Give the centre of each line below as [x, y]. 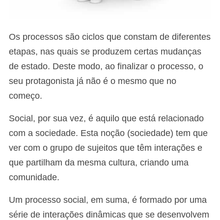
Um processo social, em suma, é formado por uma [108, 200]
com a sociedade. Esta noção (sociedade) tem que [108, 133]
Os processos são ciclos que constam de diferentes [110, 37]
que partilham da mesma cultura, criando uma [99, 163]
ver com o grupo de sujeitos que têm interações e [106, 148]
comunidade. [34, 177]
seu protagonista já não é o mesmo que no [93, 81]
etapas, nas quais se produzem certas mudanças [105, 52]
